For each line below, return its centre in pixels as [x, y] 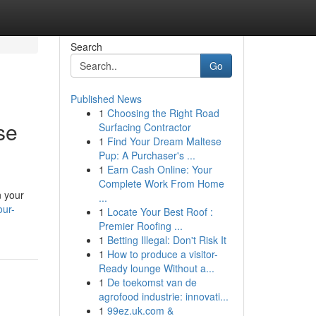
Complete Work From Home [161, 183]
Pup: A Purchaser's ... [147, 155]
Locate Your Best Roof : [160, 212]
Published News [106, 99]
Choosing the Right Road [163, 113]
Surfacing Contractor [145, 127]
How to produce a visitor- [162, 254]
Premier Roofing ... [140, 226]
